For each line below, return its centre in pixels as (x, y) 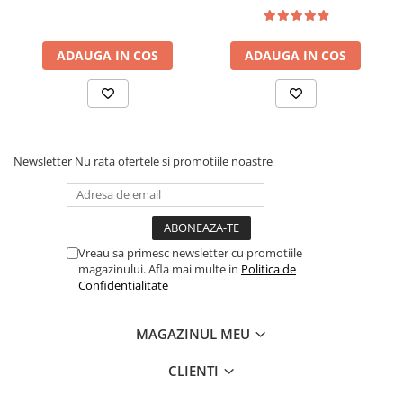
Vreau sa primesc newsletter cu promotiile (190, 253)
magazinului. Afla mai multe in (160, 269)
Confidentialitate (123, 285)
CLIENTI (195, 371)
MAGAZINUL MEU (195, 334)
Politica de (269, 269)
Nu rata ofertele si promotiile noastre (174, 161)
